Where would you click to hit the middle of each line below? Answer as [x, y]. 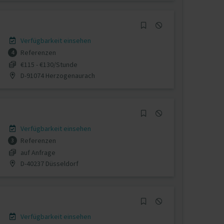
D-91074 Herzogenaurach [57, 75]
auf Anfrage [38, 152]
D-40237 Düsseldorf [48, 163]
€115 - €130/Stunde [49, 64]
